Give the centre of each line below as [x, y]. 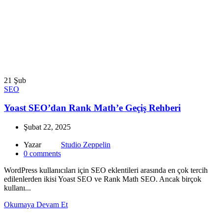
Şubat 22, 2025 [47, 127]
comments [45, 154]
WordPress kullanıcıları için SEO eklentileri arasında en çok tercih [106, 170]
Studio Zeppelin [86, 145]
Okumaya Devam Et [36, 205]
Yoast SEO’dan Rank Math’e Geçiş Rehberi [92, 108]
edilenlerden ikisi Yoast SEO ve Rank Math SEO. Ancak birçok [103, 179]
